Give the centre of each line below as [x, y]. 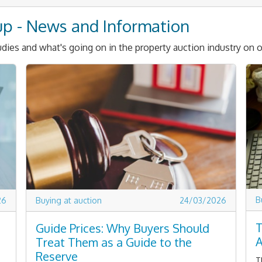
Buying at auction [69, 201]
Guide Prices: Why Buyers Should [123, 228]
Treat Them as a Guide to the [114, 242]
